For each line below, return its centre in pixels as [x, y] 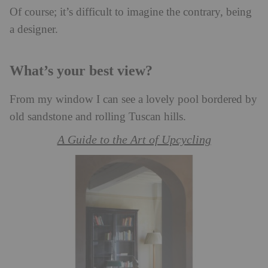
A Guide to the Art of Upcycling [134, 140]
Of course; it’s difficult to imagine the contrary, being [131, 12]
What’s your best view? [81, 70]
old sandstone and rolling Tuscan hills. [98, 117]
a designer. [34, 29]
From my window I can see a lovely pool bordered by [133, 99]
